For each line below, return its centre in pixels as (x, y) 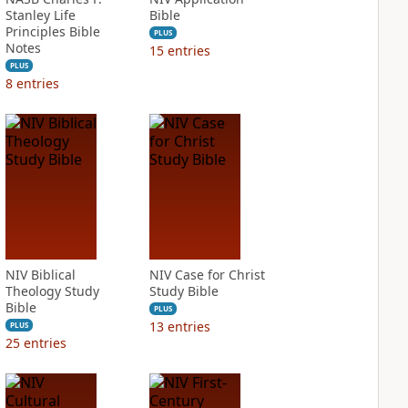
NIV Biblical (40, 275)
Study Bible (184, 291)
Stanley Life (40, 15)
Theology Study (52, 291)
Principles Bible (52, 31)
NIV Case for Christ (207, 275)
